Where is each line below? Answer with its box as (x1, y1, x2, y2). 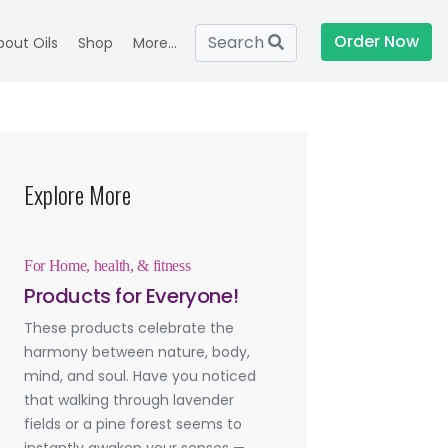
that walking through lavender (24, 390, 234, 411)
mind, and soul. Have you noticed (24, 366, 256, 387)
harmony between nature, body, (24, 342, 250, 363)
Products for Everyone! (24, 282, 239, 311)
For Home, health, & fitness (24, 257, 191, 275)
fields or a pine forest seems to (24, 414, 242, 435)
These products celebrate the (24, 318, 234, 339)
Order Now (334, 30, 419, 54)
